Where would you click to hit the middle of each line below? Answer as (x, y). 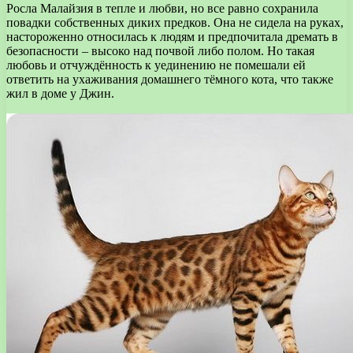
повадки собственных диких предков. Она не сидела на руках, (175, 22)
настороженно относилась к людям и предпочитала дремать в (172, 36)
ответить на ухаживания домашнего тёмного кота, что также (170, 79)
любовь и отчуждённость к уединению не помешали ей (156, 65)
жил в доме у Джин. (60, 93)
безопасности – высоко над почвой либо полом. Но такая (160, 50)
